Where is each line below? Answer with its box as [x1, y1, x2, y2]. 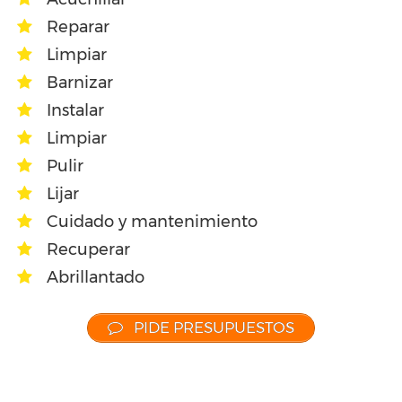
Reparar [47, 17, 109, 38]
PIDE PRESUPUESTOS [130, 319, 295, 337]
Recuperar [47, 240, 130, 260]
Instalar [47, 100, 104, 121]
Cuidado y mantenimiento [47, 212, 258, 232]
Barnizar [47, 73, 113, 93]
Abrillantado [47, 267, 144, 288]
